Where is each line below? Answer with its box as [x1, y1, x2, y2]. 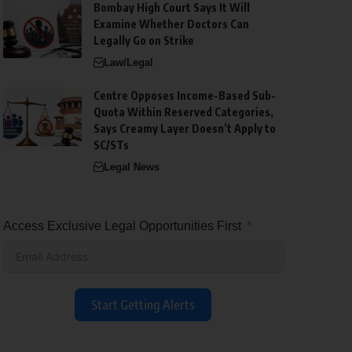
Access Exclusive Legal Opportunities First [2, 218, 241, 233]
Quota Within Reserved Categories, [93, 104, 273, 119]
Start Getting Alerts [91, 296, 196, 313]
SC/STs [93, 137, 129, 152]
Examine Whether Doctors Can [93, 16, 249, 31]
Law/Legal [103, 56, 153, 68]
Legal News [103, 160, 159, 173]
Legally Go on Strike [93, 33, 194, 47]
